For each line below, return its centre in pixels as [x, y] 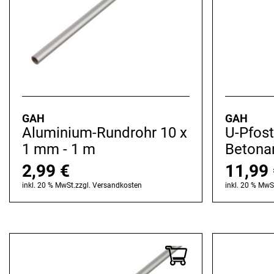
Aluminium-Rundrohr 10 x [105, 133]
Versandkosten [117, 186]
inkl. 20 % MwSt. [49, 186]
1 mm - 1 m [59, 150]
